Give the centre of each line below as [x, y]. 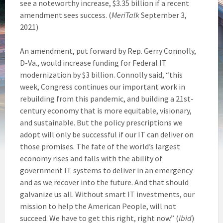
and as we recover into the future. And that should [104, 182]
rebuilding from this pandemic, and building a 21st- [107, 98]
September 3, [163, 15]
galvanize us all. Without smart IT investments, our [107, 194]
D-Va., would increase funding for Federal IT [93, 62]
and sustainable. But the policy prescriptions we [101, 122]
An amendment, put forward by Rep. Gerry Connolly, [108, 51]
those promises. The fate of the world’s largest [100, 146]
